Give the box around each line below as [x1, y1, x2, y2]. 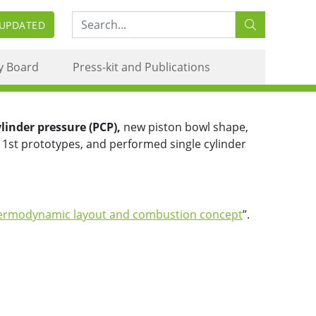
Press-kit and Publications [73, 59, 210, 75]
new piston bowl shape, [121, 119, 248, 135]
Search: [71, 11, 111, 27]
